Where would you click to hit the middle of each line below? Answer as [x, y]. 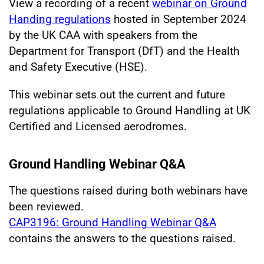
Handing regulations [60, 19]
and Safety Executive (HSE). [78, 67]
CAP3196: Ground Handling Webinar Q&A [113, 222]
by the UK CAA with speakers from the [103, 35]
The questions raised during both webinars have [128, 191]
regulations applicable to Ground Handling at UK [130, 110]
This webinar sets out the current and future [117, 95]
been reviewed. [46, 207]
